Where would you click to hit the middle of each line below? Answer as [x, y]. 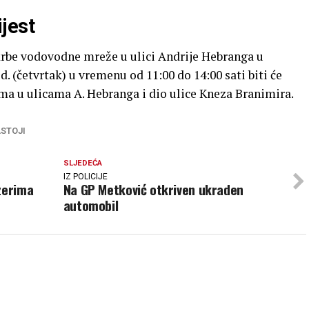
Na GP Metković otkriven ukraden [153, 189]
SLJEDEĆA [82, 163]
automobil [91, 205]
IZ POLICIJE [85, 177]
